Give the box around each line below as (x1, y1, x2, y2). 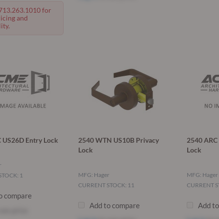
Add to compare (89, 201, 140, 210)
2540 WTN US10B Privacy (78, 136, 159, 145)
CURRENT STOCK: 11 (78, 182, 135, 189)
